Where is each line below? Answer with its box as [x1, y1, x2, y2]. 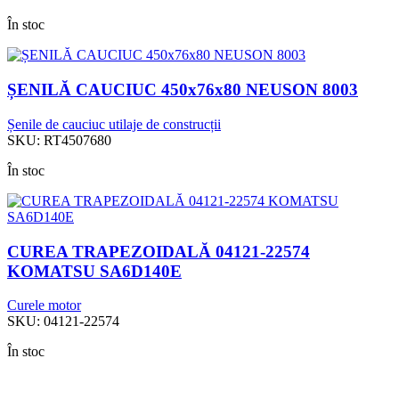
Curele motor [7, 297, 81, 313]
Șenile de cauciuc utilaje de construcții [7, 116, 221, 132]
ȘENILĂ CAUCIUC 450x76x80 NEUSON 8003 [7, 80, 358, 100]
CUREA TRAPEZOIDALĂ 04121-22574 [7, 241, 310, 261]
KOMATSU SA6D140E [7, 261, 182, 281]
